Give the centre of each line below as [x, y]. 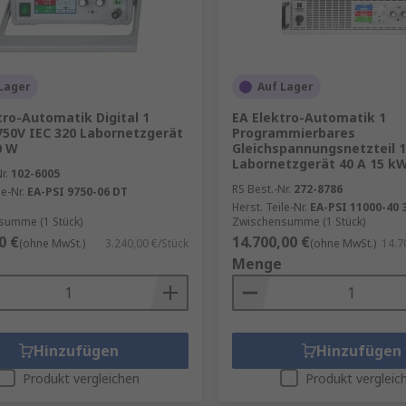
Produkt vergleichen [82, 378]
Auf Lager [285, 87]
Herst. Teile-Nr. [269, 207]
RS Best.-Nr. [261, 189]
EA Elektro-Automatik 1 [309, 117]
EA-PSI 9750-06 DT [77, 192]
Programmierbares [293, 133]
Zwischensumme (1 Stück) [298, 222]
